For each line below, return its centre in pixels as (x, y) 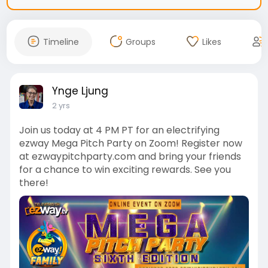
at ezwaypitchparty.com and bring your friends (130, 156)
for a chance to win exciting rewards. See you (125, 169)
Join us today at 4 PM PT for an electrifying (119, 130)
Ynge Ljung (80, 91)
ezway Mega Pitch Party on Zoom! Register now (130, 143)
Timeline (61, 42)
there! (33, 182)
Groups (140, 42)
